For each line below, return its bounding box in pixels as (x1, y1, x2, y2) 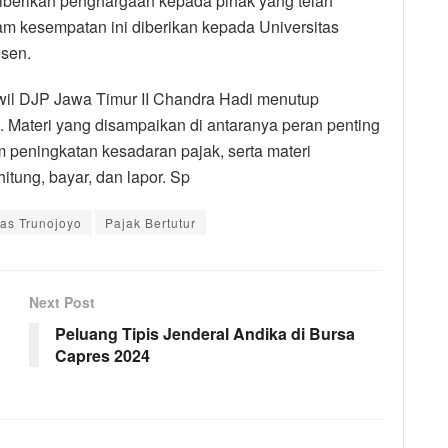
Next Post (29, 291, 95, 312)
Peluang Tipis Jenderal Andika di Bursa (55, 321, 355, 345)
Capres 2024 (55, 343, 150, 367)
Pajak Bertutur (105, 213, 196, 231)
